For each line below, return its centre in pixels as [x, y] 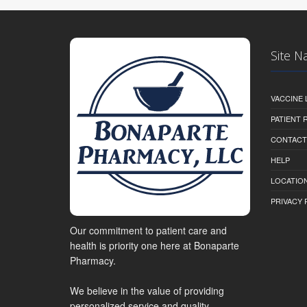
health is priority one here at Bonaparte [155, 245]
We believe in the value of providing [147, 290]
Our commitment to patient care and [148, 230]
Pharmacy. [93, 260]
